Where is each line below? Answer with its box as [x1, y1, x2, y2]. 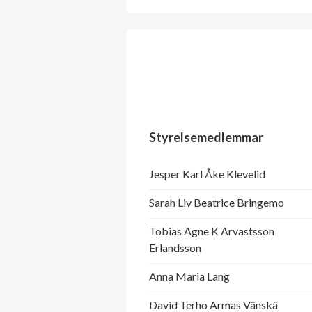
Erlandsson [149, 241, 201, 255]
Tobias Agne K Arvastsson [149, 224, 274, 238]
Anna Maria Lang [149, 270, 230, 283]
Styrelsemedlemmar [149, 130, 263, 146]
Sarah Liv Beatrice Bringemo [149, 196, 284, 210]
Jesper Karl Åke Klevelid [149, 167, 265, 181]
